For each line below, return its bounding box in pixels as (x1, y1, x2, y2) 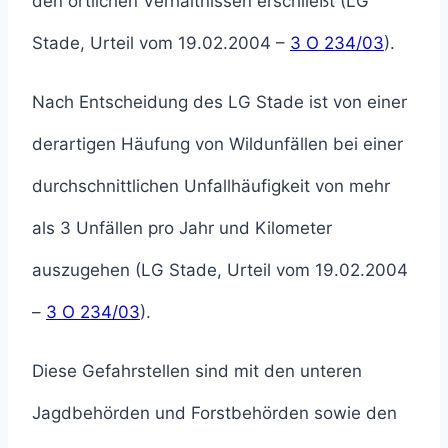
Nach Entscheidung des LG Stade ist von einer (32, 92, 407, 113)
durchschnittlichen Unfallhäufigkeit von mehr (32, 176, 390, 197)
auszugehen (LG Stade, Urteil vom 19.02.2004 (32, 260, 408, 281)
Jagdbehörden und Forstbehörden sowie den (32, 403, 397, 424)
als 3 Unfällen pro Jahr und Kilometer (32, 218, 332, 239)
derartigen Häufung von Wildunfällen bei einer (32, 134, 403, 155)
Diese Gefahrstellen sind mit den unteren (32, 361, 362, 382)
